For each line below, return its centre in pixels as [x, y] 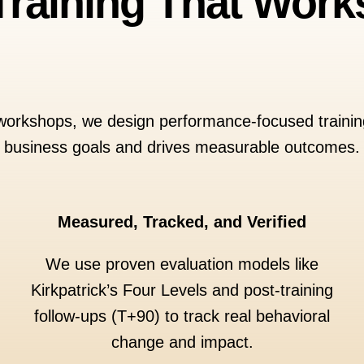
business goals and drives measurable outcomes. [182, 147]
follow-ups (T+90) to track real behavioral [182, 316]
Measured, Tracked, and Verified [182, 222]
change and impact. [182, 342]
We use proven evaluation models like [182, 264]
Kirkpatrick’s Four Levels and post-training [182, 290]
